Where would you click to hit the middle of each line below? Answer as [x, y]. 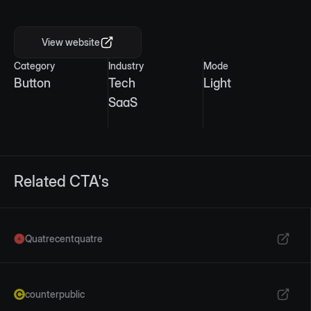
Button [32, 83]
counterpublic [55, 294]
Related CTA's [61, 181]
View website [71, 42]
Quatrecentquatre [64, 238]
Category [34, 66]
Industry [126, 66]
